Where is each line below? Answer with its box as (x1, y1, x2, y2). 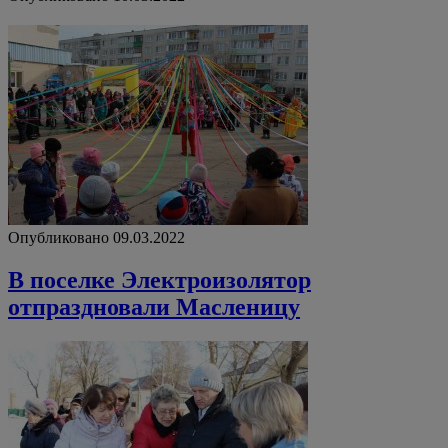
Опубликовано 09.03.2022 (8, 229, 185, 247)
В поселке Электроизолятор (8, 267, 311, 294)
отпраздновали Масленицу (8, 294, 300, 321)
